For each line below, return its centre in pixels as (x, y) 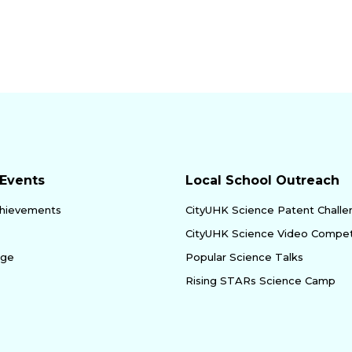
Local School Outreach (262, 180)
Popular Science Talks (244, 257)
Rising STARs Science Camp (260, 280)
